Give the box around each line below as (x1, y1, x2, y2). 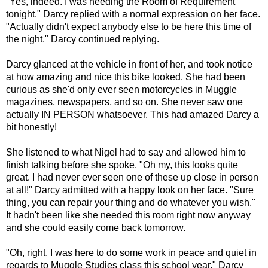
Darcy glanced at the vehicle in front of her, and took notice (6, 59, 252, 69)
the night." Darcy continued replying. (6, 33, 159, 44)
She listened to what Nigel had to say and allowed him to (6, 147, 246, 157)
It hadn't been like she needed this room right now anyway (6, 209, 251, 220)
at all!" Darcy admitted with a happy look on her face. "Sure (6, 184, 254, 195)
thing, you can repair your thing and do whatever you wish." (6, 197, 255, 208)
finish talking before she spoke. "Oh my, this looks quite (6, 159, 238, 170)
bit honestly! (6, 121, 57, 132)
